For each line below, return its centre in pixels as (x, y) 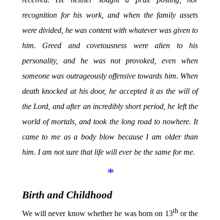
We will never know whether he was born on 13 (97, 214)
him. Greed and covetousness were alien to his (110, 45)
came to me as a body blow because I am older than (110, 137)
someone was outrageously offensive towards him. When (110, 76)
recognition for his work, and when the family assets (110, 15)
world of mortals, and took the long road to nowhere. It (110, 121)
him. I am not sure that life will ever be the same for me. (108, 152)
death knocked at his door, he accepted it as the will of (110, 91)
